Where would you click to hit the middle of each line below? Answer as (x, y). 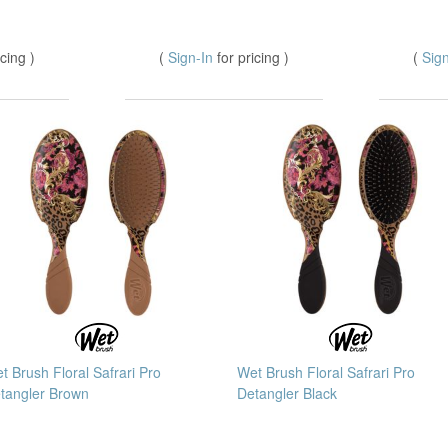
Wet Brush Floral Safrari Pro (326, 372)
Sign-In (192, 57)
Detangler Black (287, 393)
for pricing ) (253, 57)
